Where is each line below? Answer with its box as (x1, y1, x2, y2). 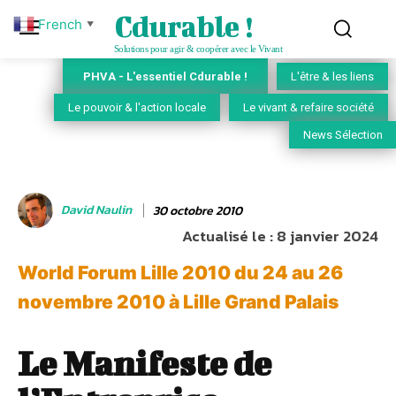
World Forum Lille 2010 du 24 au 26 (18, 262, 343, 285)
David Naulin (61, 201, 132, 219)
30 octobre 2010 (153, 201, 242, 220)
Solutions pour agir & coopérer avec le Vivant (113, 43, 283, 54)
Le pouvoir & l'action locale (68, 101, 206, 115)
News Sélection (303, 128, 383, 142)
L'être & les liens (291, 70, 374, 84)
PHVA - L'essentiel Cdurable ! (83, 69, 247, 83)
